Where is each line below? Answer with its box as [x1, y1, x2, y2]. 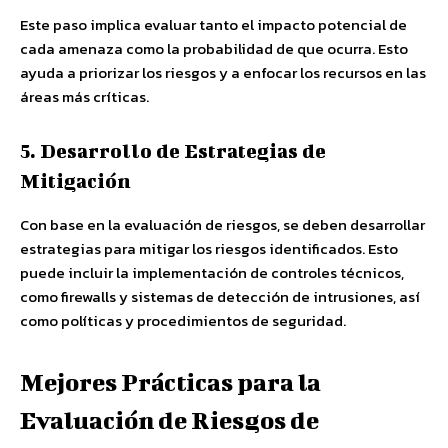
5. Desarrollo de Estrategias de [20, 139, 326, 162]
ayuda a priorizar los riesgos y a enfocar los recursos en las [20, 61, 426, 84]
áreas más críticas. [20, 85, 149, 108]
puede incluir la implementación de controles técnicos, [20, 261, 404, 284]
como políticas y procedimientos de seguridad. [20, 309, 346, 332]
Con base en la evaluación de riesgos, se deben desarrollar [20, 213, 425, 236]
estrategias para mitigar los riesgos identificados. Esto [20, 237, 398, 260]
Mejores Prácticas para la [20, 368, 321, 396]
